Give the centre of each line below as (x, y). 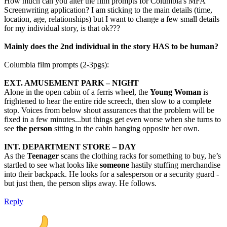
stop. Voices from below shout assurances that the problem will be (109, 110)
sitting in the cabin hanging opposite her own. (126, 129)
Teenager (43, 156)
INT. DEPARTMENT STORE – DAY (70, 147)
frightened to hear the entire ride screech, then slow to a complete (108, 101)
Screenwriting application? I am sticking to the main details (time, (108, 10)
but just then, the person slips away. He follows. (80, 183)
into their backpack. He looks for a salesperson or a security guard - (111, 174)
